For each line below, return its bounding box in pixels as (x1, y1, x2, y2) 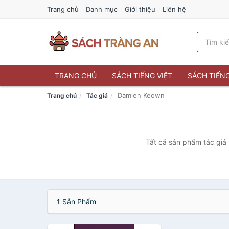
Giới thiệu (125, 5, 155, 13)
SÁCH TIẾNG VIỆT (112, 71, 172, 80)
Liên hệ (163, 5, 186, 13)
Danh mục (86, 5, 118, 13)
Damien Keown (118, 91, 165, 99)
